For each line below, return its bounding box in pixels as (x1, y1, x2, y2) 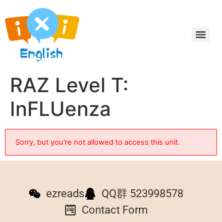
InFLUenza (10, 97, 111, 121)
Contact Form (82, 204, 148, 216)
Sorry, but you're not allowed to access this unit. (15, 138, 180, 147)
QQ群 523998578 (102, 187, 183, 200)
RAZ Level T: (10, 73, 128, 97)
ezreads (46, 187, 84, 200)
